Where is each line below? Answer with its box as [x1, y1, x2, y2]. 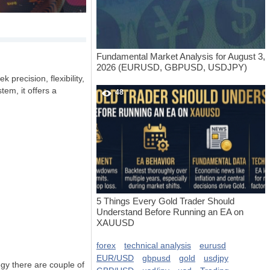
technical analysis [124, 240, 191, 250]
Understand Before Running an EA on [96, 207, 243, 217]
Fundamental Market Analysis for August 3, [96, 51, 265, 61]
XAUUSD [96, 218, 134, 228]
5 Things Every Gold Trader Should [96, 196, 234, 206]
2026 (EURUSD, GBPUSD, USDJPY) [96, 62, 247, 72]
